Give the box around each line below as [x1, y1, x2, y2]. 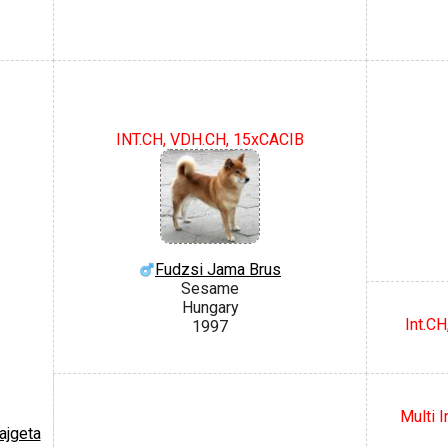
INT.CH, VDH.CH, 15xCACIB [116, 129, 304, 149]
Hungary [181, 297, 239, 317]
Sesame [181, 278, 239, 298]
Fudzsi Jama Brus [155, 259, 281, 279]
